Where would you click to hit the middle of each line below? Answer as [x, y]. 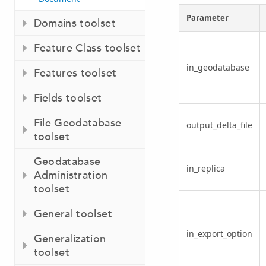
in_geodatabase [218, 68]
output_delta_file [219, 125]
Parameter [207, 18]
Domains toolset [75, 23]
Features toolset [75, 73]
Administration [71, 175]
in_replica [205, 169]
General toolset [73, 214]
